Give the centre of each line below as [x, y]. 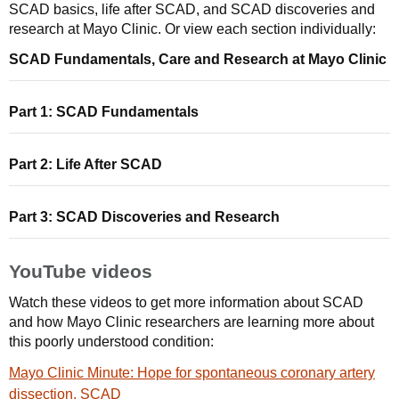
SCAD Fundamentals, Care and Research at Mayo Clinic [198, 59]
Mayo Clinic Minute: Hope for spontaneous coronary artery [192, 373]
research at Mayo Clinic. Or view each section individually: [192, 29]
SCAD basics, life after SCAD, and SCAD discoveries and [192, 9]
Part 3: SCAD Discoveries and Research [144, 217]
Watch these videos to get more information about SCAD [186, 302]
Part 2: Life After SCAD [85, 164]
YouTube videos [81, 271]
